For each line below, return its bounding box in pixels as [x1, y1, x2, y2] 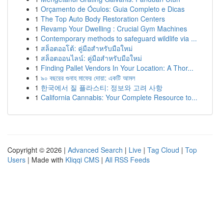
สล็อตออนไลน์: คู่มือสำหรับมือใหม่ [41, 53, 142, 63]
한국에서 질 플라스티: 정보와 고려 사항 [41, 82, 163, 92]
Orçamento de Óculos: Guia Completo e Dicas [41, 4, 185, 14]
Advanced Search [68, 145, 123, 155]
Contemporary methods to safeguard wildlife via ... [41, 33, 197, 43]
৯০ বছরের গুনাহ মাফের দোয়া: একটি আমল [41, 73, 135, 82]
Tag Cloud [147, 145, 179, 155]
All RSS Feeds [105, 155, 150, 165]
